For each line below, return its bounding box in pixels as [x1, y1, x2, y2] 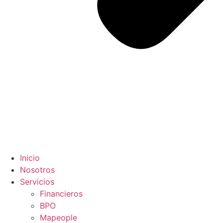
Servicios [20, 176, 54, 187]
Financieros [40, 188, 83, 199]
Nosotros [20, 164, 55, 175]
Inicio [20, 152, 40, 163]
